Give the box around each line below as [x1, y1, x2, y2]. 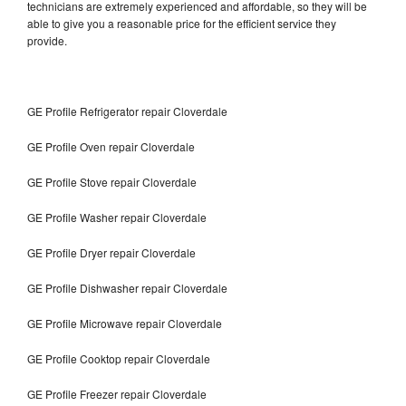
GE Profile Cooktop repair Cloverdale [27, 350, 210, 366]
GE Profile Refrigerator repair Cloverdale [27, 102, 227, 119]
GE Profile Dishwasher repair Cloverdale [27, 279, 230, 295]
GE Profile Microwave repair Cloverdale [27, 314, 222, 331]
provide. [27, 32, 70, 48]
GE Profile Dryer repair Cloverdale [27, 244, 196, 260]
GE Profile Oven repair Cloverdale [27, 138, 195, 154]
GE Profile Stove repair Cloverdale [27, 173, 197, 189]
